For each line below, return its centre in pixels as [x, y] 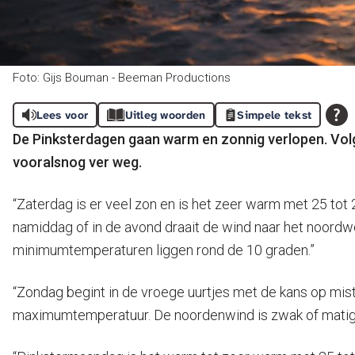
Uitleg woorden [165, 115]
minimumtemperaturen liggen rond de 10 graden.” [164, 250]
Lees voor [62, 115]
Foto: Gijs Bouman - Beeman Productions [122, 78]
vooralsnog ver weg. [77, 162]
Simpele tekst [275, 115]
